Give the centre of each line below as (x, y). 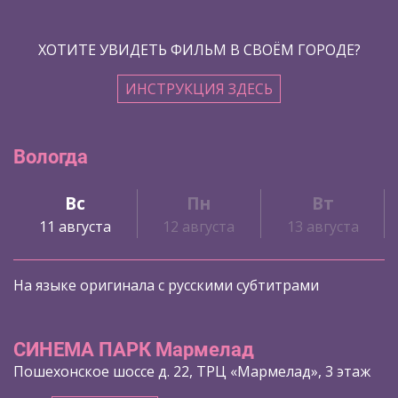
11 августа (75, 226)
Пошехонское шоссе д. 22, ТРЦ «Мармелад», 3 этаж (192, 372)
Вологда (51, 156)
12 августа (199, 226)
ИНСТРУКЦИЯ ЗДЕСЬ (199, 88)
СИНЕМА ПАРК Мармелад (134, 350)
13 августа (322, 226)
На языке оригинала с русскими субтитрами (166, 286)
